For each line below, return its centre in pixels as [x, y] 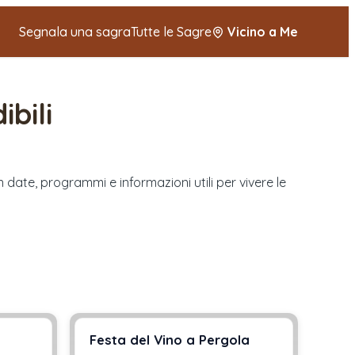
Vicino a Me [263, 32]
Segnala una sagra [75, 32]
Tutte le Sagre [171, 32]
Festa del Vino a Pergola [170, 340]
